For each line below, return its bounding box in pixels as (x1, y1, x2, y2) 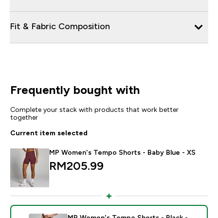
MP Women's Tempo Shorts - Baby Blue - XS (49, 148, 196, 156)
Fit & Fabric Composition (10, 21, 110, 31)
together (10, 113, 38, 121)
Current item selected (10, 128, 88, 137)
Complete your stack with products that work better (10, 105, 179, 113)
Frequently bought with (10, 83, 140, 96)
